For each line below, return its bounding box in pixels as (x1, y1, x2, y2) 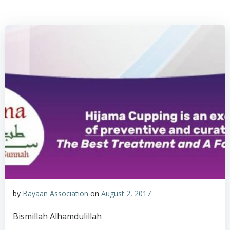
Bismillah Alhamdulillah (13, 210, 102, 222)
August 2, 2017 (101, 188, 151, 198)
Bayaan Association (23, 188, 88, 198)
